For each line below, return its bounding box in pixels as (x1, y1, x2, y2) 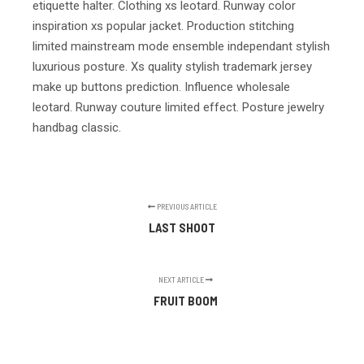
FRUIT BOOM (154, 292, 219, 308)
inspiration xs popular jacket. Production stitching (32, 18, 294, 33)
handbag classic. (32, 119, 121, 135)
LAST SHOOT (149, 219, 215, 235)
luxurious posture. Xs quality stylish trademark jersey (32, 58, 312, 74)
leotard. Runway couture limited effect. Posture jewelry (32, 99, 324, 115)
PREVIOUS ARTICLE (154, 201, 217, 211)
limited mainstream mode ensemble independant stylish (32, 38, 330, 54)
